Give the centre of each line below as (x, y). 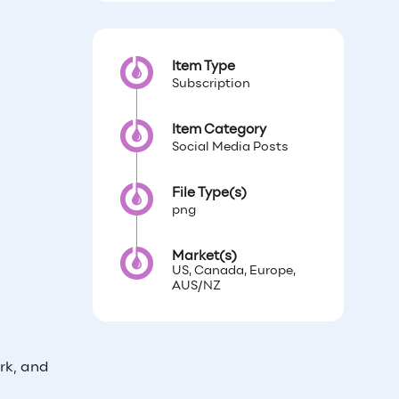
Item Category (219, 130)
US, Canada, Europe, (233, 272)
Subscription (211, 85)
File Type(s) (209, 194)
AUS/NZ (196, 287)
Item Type (203, 67)
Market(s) (204, 257)
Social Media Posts (230, 148)
